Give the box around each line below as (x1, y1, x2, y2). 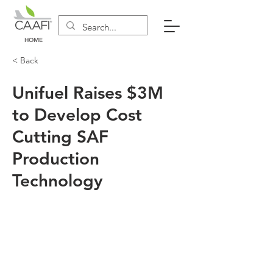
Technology (12, 170, 103, 191)
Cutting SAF (12, 126, 108, 147)
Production (12, 148, 99, 169)
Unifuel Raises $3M (12, 82, 163, 103)
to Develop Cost (12, 104, 142, 125)
